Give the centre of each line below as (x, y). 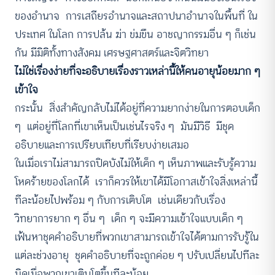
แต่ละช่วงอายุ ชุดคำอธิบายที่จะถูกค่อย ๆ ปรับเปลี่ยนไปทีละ (137, 255)
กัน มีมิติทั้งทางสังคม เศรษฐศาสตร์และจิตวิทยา (116, 53)
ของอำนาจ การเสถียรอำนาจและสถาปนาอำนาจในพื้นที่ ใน (136, 16)
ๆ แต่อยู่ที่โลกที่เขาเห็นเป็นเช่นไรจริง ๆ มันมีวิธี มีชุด (124, 126)
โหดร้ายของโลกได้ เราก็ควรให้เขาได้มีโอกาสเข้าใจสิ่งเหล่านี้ (136, 182)
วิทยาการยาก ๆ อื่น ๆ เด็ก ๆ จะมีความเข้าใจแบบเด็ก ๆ (130, 219)
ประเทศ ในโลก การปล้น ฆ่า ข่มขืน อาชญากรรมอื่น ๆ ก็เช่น (135, 34)
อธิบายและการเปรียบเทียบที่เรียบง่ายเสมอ (103, 145)
